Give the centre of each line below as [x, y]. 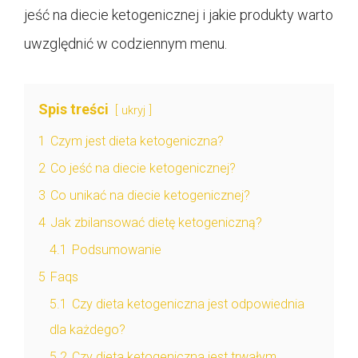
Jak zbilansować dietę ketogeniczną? [156, 222]
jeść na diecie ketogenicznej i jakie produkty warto [179, 14]
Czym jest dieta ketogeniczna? [137, 141]
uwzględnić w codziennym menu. [125, 43]
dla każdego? [88, 329]
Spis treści [74, 109]
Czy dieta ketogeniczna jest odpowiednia [188, 304]
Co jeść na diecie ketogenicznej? [143, 168]
